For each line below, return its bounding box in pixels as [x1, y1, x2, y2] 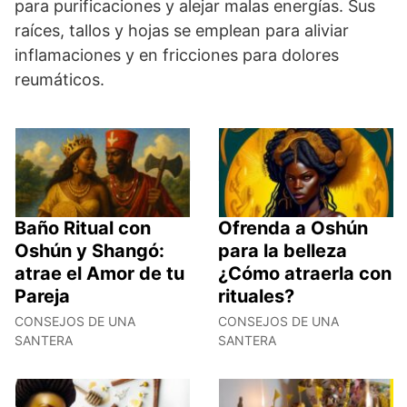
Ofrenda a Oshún [218, 216, 368, 239]
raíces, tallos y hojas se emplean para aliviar [15, 20, 349, 40]
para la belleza [218, 239, 347, 262]
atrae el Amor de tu [15, 262, 184, 284]
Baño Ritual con [15, 216, 151, 239]
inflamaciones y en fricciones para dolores [15, 45, 339, 65]
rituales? [218, 284, 294, 307]
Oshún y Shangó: [15, 239, 164, 262]
